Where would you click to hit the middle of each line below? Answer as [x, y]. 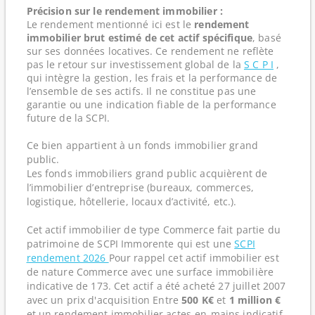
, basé [266, 38]
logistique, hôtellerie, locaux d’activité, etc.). [131, 201]
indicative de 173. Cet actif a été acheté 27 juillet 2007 [156, 286]
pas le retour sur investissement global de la [135, 64]
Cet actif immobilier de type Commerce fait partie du [153, 230]
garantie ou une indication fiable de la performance [151, 104]
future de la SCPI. [68, 118]
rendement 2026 [67, 258]
